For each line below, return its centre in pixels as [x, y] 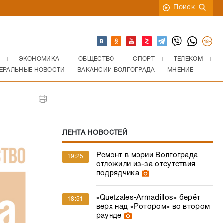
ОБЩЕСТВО [96, 59]
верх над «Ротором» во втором [153, 207]
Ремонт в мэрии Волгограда [147, 155]
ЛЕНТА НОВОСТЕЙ [95, 133]
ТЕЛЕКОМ [188, 59]
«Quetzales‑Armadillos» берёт [148, 198]
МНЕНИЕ [180, 70]
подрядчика [117, 173]
